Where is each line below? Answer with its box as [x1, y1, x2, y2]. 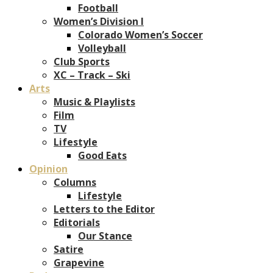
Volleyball [78, 41, 126, 55]
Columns [54, 175, 96, 189]
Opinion [29, 161, 68, 175]
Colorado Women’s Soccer [78, 27, 203, 41]
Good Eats [78, 148, 127, 162]
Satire [54, 242, 83, 256]
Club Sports [54, 54, 110, 68]
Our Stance [78, 229, 132, 243]
